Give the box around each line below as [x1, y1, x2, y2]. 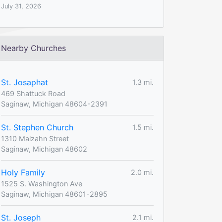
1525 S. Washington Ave [1, 179, 82, 188]
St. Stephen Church [1, 122, 73, 132]
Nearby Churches [1, 43, 66, 53]
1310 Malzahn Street [1, 134, 69, 143]
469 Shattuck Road [1, 89, 65, 98]
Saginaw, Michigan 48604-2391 [1, 99, 108, 108]
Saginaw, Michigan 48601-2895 [1, 189, 108, 198]
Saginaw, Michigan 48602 [1, 144, 87, 153]
